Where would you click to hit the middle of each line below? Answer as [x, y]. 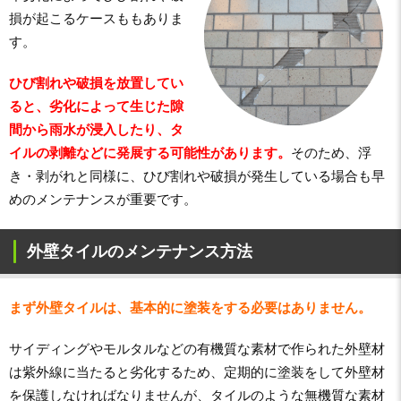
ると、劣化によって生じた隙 [96, 106]
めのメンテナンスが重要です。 [103, 199]
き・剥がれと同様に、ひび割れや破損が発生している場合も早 [197, 176]
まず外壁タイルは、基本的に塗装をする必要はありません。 [190, 307]
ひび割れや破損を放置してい [96, 83]
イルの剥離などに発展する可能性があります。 [150, 153]
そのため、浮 [331, 153]
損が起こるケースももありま [96, 18]
